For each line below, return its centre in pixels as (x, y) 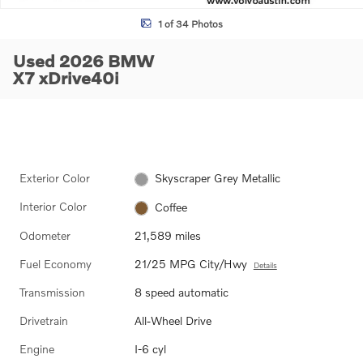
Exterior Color (55, 178)
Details (265, 265)
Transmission (52, 292)
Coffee (171, 207)
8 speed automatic (181, 292)
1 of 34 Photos (190, 23)
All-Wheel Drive (173, 320)
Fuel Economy (56, 263)
